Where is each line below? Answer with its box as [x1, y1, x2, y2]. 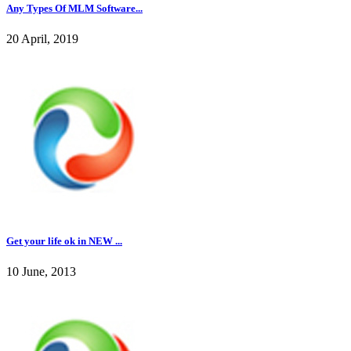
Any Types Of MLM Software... [6, 2, 143, 14]
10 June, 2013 [6, 265, 76, 279]
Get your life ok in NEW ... [6, 235, 122, 248]
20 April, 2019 [6, 32, 78, 46]
